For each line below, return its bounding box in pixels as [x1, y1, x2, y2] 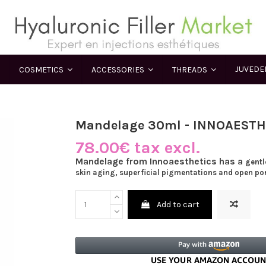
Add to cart [157, 199, 200, 210]
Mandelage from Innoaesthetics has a [75, 156, 245, 167]
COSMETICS [19, 64, 65, 75]
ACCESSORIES [91, 64, 146, 75]
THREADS [172, 64, 209, 75]
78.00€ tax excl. [75, 138, 200, 158]
